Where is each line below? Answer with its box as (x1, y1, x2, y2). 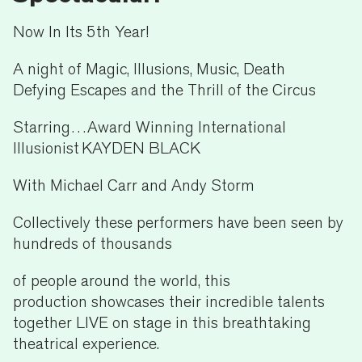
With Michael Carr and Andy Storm (13, 175, 259, 195)
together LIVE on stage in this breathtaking (13, 313, 311, 332)
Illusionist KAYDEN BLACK (13, 138, 208, 158)
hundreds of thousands (13, 234, 176, 253)
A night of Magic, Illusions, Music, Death (13, 59, 285, 78)
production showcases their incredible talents (13, 292, 325, 311)
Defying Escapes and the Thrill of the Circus (13, 80, 320, 99)
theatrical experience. (13, 334, 159, 353)
